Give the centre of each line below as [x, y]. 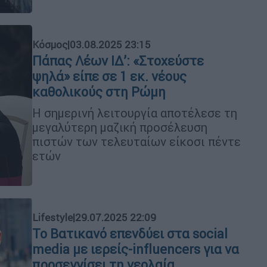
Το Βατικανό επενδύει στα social [130, 234]
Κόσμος [50, 44]
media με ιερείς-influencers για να [136, 249]
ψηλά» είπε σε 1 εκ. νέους [109, 76]
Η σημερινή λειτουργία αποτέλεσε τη [135, 113]
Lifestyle [52, 217]
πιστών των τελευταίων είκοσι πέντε [136, 141]
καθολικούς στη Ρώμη [99, 92]
